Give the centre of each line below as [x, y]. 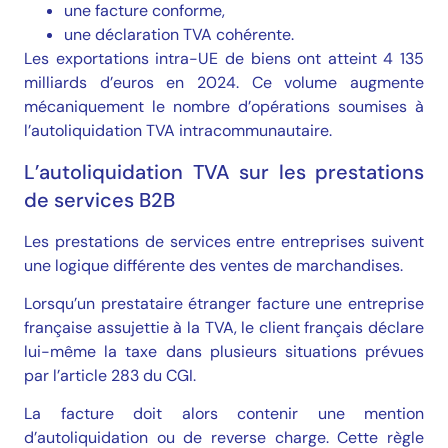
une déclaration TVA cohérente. [179, 35]
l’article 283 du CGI [123, 376]
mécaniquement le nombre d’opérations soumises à [224, 107]
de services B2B [99, 199]
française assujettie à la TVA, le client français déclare [224, 328]
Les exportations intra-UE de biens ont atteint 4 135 [224, 59]
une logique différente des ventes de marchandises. [213, 265]
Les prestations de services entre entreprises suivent [224, 241]
